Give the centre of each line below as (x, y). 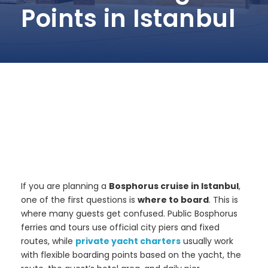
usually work (207, 241)
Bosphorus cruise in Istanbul (174, 186)
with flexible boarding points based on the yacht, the (131, 255)
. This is (223, 200)
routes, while (48, 241)
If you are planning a (65, 186)
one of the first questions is (79, 200)
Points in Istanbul (128, 19)
